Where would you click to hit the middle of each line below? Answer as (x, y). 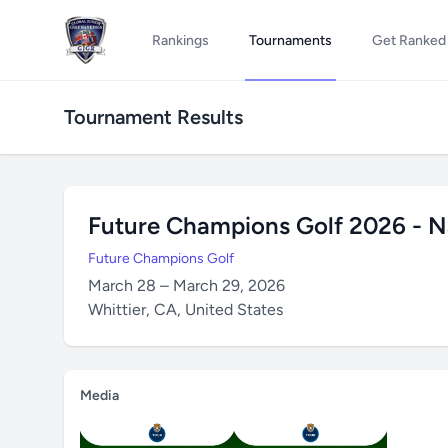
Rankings (180, 40)
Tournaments (290, 40)
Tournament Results (153, 117)
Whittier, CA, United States (185, 309)
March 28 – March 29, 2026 (186, 285)
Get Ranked (408, 40)
